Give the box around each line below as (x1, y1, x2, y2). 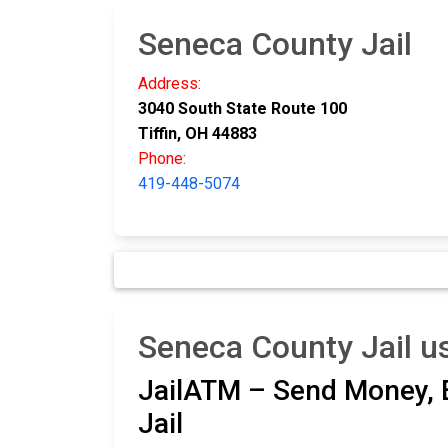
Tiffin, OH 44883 (138, 124, 257, 144)
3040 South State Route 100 (138, 99, 347, 119)
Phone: (138, 149, 186, 169)
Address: (138, 74, 201, 94)
